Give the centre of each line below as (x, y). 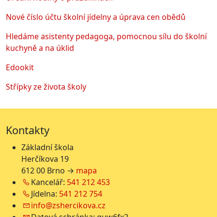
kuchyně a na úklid (40, 48)
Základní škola (48, 147)
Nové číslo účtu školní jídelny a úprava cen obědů (96, 17)
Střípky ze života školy (46, 87)
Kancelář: (48, 182)
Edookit (20, 68)
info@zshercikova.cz (68, 206)
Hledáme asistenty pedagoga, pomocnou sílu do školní (106, 37)
